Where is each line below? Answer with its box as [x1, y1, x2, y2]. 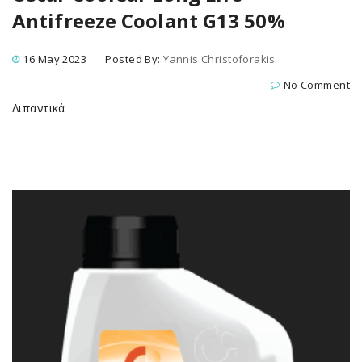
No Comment [283, 78, 350, 92]
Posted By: [105, 52, 164, 66]
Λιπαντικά [12, 100, 65, 116]
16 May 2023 [23, 52, 87, 66]
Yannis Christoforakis [163, 52, 276, 66]
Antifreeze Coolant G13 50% [12, 7, 285, 34]
